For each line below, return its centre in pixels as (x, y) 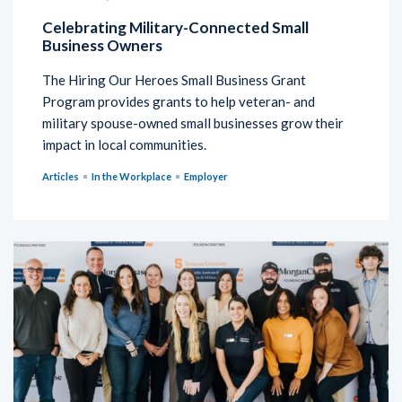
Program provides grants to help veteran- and (179, 101)
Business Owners (104, 45)
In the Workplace (131, 176)
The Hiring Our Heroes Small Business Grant (174, 79)
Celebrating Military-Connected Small (175, 27)
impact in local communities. (124, 144)
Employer (206, 176)
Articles (61, 176)
